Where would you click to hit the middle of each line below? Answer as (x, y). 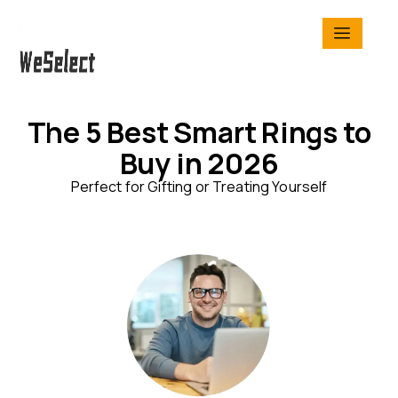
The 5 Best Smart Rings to (199, 132)
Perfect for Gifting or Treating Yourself (199, 187)
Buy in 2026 (199, 163)
